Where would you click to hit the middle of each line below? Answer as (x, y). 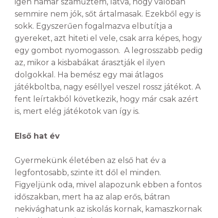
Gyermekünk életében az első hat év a (90, 161)
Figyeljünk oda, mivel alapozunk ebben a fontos (108, 185)
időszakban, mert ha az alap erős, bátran (92, 197)
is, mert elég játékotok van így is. (77, 111)
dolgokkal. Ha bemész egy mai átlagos (89, 75)
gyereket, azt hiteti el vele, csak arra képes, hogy (108, 38)
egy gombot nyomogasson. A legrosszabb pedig (109, 51)
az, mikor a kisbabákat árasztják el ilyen (90, 63)
